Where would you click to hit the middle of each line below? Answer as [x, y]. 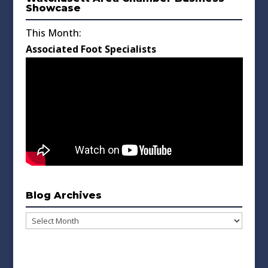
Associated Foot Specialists [91, 49]
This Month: [53, 33]
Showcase [53, 8]
